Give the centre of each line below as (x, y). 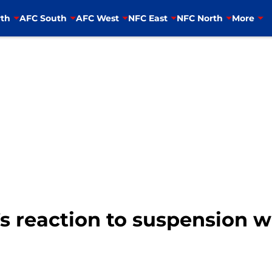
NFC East (148, 18)
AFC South (43, 18)
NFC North (199, 18)
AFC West (97, 18)
